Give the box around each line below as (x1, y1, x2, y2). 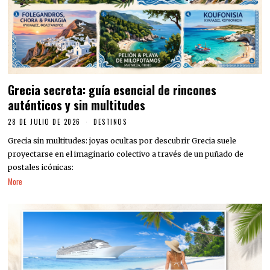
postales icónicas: (8, 162, 74, 172)
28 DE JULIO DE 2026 (8, 116, 81, 127)
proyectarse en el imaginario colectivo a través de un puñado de (8, 149, 244, 159)
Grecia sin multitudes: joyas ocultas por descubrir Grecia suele (8, 136, 237, 145)
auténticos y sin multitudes (8, 96, 146, 114)
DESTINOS (93, 116, 127, 127)
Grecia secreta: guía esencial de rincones (8, 81, 217, 99)
